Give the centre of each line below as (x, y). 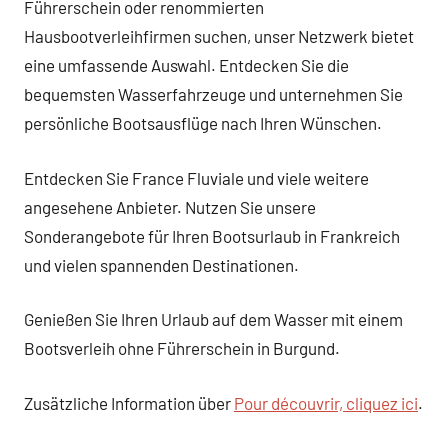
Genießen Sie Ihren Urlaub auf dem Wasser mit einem (213, 319)
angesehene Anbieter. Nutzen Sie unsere (170, 206)
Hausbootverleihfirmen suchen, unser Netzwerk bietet (219, 36)
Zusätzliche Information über (129, 402)
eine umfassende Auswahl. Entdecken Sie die (186, 65)
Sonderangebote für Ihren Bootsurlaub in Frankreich (212, 235)
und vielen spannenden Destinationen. (161, 264)
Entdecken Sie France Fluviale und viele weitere (196, 177)
